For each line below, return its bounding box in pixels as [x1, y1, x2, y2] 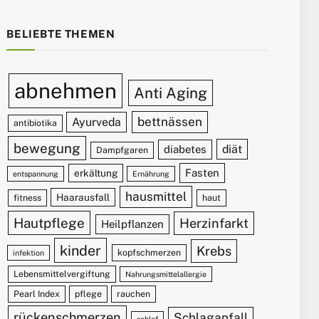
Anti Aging [134, 84, 208, 103]
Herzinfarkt [179, 216, 249, 231]
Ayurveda [72, 115, 122, 130]
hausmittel [125, 189, 187, 204]
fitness [13, 192, 41, 204]
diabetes [163, 143, 206, 156]
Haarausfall [56, 192, 110, 204]
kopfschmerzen [117, 247, 181, 258]
